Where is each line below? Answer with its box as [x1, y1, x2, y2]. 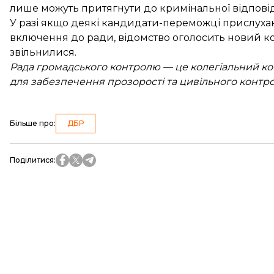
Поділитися [10, 155, 54, 165]
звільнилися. [10, 46, 76, 58]
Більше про [10, 119, 54, 128]
